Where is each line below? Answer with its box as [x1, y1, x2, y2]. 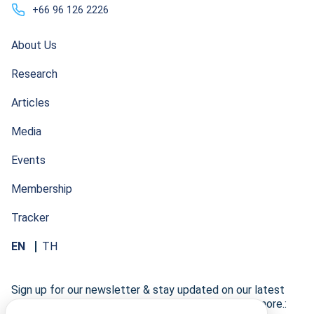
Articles [11, 96, 50, 110]
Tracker [11, 211, 49, 225]
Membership [11, 182, 72, 196]
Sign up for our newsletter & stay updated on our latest [11, 283, 285, 297]
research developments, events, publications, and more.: [11, 297, 287, 311]
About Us [11, 39, 57, 53]
